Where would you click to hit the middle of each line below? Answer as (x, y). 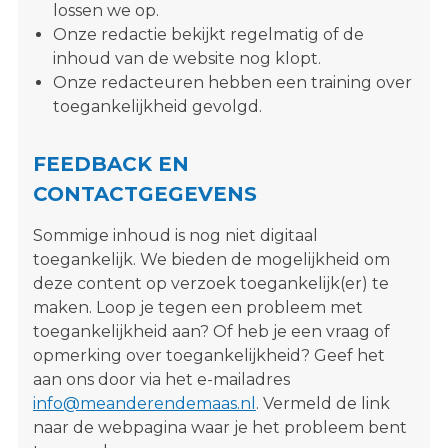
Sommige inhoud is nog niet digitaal (175, 235)
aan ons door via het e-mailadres (161, 379)
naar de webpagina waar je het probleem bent (219, 427)
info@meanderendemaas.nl (144, 403)
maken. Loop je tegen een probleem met (197, 307)
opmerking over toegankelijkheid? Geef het (208, 355)
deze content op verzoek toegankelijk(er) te (210, 283)
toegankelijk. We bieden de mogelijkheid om (211, 259)
